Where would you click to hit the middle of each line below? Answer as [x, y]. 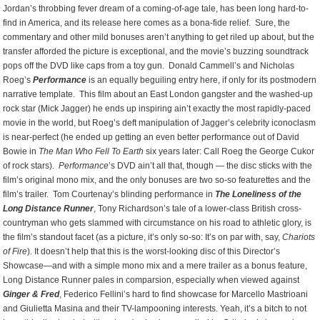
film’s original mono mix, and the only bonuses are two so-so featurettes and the [157, 180]
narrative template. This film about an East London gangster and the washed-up [158, 94]
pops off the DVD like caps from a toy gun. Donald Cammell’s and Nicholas [149, 66]
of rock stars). [31, 166]
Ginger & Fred [31, 294]
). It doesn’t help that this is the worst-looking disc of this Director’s [154, 251]
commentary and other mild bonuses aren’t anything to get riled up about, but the [159, 37]
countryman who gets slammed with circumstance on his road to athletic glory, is [157, 223]
